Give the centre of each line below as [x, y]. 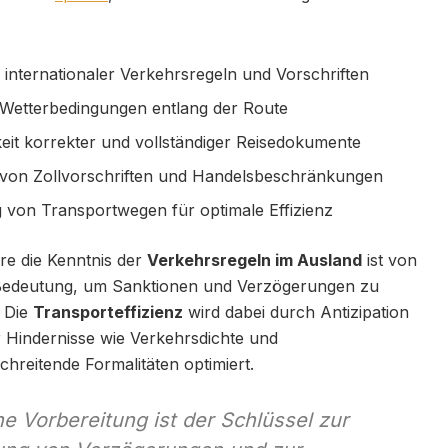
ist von [389, 259]
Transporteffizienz [108, 311]
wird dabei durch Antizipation [296, 311]
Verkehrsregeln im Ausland [254, 259]
